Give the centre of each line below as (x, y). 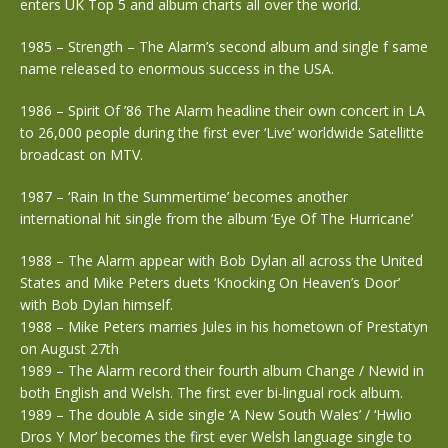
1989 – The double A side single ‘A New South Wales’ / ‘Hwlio (216, 414)
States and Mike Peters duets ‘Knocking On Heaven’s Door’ (210, 282)
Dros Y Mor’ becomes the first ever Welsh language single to (216, 436)
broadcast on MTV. (81, 154)
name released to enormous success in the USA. (177, 68)
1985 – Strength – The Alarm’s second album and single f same (224, 46)
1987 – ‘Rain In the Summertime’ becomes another (184, 196)
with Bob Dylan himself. (96, 304)
